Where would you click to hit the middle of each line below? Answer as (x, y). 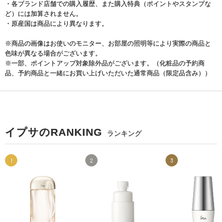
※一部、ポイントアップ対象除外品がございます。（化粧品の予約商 (105, 63)
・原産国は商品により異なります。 (56, 23)
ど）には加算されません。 (44, 13)
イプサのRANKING (54, 132)
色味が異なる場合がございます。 (53, 53)
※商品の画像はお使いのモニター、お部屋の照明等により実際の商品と (108, 43)
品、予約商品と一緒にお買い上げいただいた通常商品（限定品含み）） (108, 73)
